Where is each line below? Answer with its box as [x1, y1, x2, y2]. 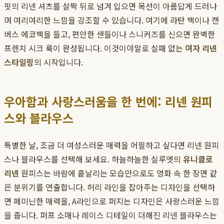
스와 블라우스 [4, 109, 73, 127]
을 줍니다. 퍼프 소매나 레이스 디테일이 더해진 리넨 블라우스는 [4, 209, 217, 221]
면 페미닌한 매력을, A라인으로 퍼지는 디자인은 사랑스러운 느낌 [4, 195, 219, 207]
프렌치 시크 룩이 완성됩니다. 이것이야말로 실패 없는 [4, 42, 185, 54]
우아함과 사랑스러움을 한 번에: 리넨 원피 [4, 92, 212, 110]
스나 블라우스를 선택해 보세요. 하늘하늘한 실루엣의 [4, 153, 183, 165]
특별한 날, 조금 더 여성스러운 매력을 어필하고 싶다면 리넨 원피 [4, 139, 219, 151]
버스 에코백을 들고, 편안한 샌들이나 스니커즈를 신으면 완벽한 [4, 28, 215, 40]
